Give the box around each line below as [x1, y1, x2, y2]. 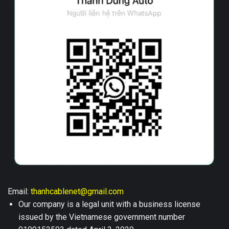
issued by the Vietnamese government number [18, 212, 185, 222]
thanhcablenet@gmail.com [31, 186, 124, 196]
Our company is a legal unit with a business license [18, 199, 200, 209]
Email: [8, 186, 31, 196]
